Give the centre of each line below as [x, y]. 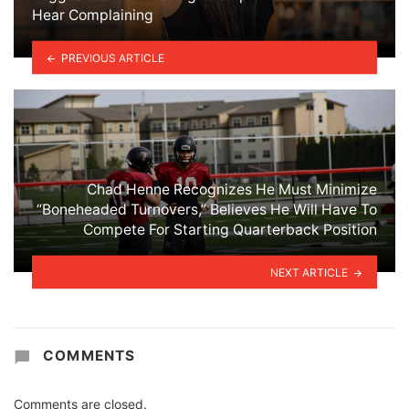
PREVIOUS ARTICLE [112, 58]
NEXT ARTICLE [309, 272]
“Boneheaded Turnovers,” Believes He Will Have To [207, 209]
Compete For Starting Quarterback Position [230, 229]
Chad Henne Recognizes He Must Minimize [232, 189]
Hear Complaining [93, 15]
